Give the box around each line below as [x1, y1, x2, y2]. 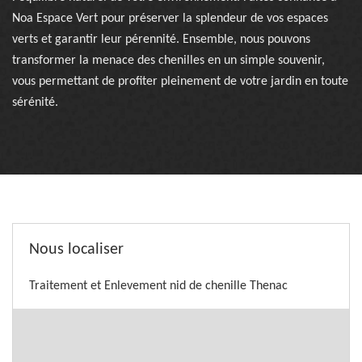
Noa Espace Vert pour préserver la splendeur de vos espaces [12, 12, 328, 25]
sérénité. [12, 96, 58, 109]
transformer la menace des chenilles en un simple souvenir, [12, 54, 325, 67]
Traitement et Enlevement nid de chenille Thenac [29, 280, 288, 293]
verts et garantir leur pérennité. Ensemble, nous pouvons [12, 33, 310, 46]
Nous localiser [29, 242, 124, 258]
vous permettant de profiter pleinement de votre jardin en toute [12, 75, 348, 88]
